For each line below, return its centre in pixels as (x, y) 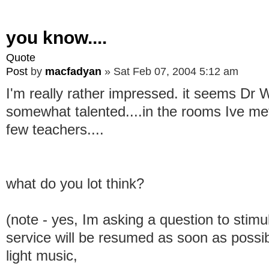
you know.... (56, 37)
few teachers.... (55, 129)
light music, (42, 255)
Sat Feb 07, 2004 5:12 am (176, 71)
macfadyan (73, 71)
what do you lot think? (75, 183)
